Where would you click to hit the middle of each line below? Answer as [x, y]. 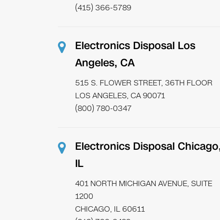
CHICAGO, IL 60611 [110, 209]
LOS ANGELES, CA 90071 [120, 96]
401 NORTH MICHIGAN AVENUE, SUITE [143, 183]
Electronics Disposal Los [135, 46]
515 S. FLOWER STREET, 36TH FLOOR [144, 83]
